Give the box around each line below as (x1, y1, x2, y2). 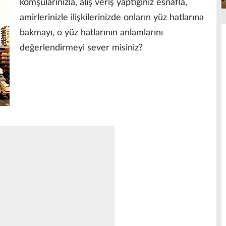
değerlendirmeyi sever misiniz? (20, 43, 143, 52)
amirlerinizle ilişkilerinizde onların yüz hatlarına (20, 13, 204, 22)
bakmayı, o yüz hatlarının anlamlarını (20, 28, 163, 37)
